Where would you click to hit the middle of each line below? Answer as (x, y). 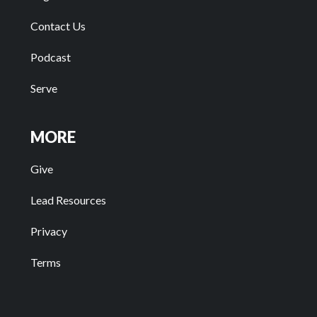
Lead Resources (68, 200)
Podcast (50, 57)
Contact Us (58, 26)
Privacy (48, 231)
